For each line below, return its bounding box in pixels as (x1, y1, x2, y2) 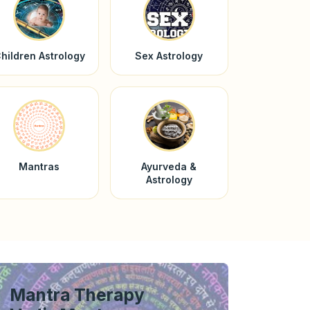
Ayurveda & (141, 160, 197, 172)
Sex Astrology (135, 49, 203, 62)
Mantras (19, 160, 60, 172)
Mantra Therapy (10, 284, 145, 305)
